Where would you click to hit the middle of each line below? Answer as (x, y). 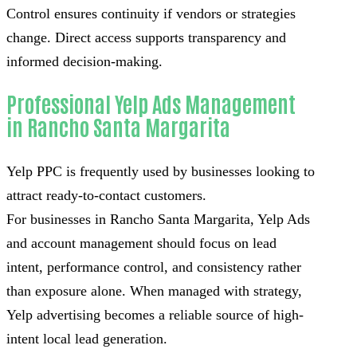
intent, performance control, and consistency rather (154, 267)
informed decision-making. (84, 62)
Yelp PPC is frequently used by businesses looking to (161, 171)
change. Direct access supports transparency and (146, 38)
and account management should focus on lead (141, 243)
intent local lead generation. (87, 338)
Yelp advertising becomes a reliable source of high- (155, 314)
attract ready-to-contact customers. (106, 195)
